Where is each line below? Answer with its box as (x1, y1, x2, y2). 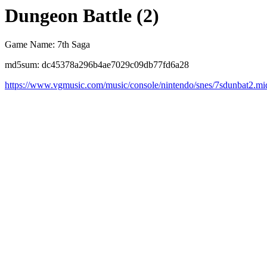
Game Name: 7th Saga (5, 39, 90, 50)
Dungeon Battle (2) (5, 5, 159, 26)
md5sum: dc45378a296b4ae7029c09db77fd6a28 (5, 60, 189, 70)
